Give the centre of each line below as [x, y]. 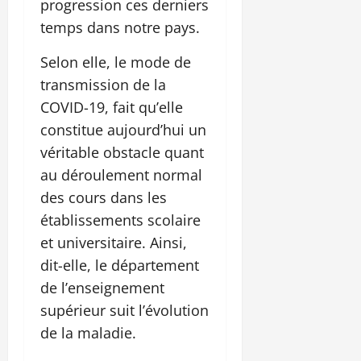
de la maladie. [88, 332]
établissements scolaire [120, 220]
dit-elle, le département [120, 265]
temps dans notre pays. [120, 27]
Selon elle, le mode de [116, 62]
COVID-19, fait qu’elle [112, 107]
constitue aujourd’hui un [123, 129]
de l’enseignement [102, 287]
